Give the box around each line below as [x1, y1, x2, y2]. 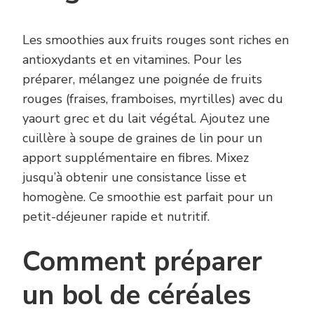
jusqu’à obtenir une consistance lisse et [22, 168, 247, 186]
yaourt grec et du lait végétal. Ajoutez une [22, 109, 270, 127]
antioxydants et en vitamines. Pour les [22, 50, 242, 68]
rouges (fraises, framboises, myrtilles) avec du [22, 90, 283, 107]
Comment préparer [22, 243, 262, 280]
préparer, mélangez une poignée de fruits [22, 70, 262, 88]
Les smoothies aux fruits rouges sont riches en [22, 31, 289, 48]
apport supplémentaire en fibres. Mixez [22, 149, 249, 166]
